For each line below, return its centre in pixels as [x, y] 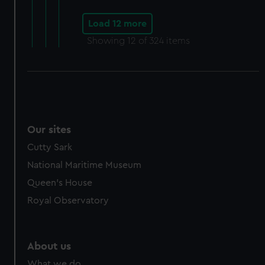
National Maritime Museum [85, 165]
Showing [107, 41]
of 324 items [163, 41]
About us [49, 246]
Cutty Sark [50, 147]
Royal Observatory [68, 200]
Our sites [49, 129]
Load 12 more [117, 23]
